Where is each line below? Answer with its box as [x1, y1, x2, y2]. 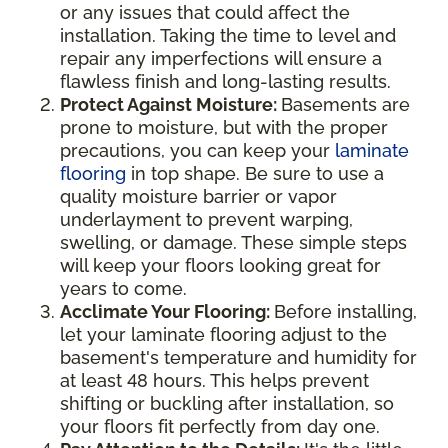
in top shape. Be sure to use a [126, 162, 384, 184]
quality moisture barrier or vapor [60, 185, 337, 207]
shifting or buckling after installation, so [60, 392, 394, 414]
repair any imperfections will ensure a [60, 47, 382, 69]
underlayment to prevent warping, [60, 208, 353, 230]
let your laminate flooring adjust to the [60, 323, 387, 345]
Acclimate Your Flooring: [60, 300, 274, 322]
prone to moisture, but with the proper [60, 116, 388, 138]
